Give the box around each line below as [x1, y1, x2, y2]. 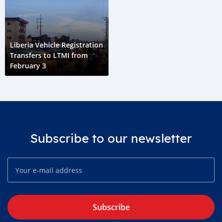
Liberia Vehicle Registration [10, 40, 103, 50]
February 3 [10, 61, 46, 70]
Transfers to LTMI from [10, 51, 88, 60]
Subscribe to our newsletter [30, 130, 192, 146]
